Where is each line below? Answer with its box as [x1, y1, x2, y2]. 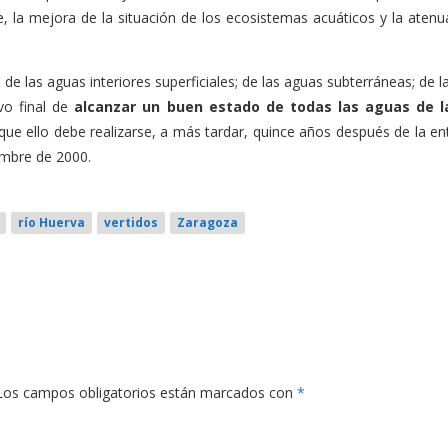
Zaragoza [177, 214, 238, 231]
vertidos [104, 214, 158, 231]
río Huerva [18, 214, 85, 231]
